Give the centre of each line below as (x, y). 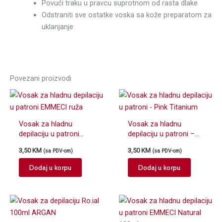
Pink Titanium (149, 143)
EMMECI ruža (40, 143)
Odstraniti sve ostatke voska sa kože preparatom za (126, 15)
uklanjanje (57, 27)
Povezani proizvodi (41, 79)
